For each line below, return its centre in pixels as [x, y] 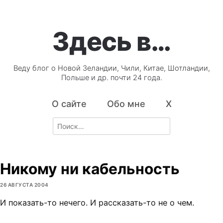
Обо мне [126, 104]
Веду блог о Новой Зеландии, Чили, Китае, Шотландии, [111, 68]
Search [64, 122]
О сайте [69, 104]
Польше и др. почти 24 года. [111, 78]
